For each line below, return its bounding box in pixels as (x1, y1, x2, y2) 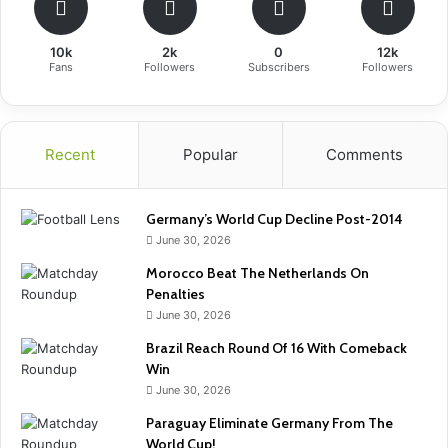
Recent (44, 145, 95, 165)
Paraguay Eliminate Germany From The (146, 414, 393, 433)
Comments (326, 145, 404, 165)
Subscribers (247, 60, 310, 75)
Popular (182, 145, 238, 165)
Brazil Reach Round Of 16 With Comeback (146, 339, 407, 358)
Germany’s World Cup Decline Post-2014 (146, 210, 403, 229)
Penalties (146, 285, 205, 304)
